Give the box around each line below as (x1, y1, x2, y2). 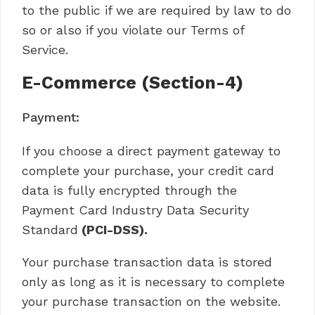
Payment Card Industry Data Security (22, 202, 249, 217)
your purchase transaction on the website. (22, 294, 281, 309)
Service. (22, 42, 68, 57)
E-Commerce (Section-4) (22, 72, 243, 93)
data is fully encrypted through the (22, 183, 237, 198)
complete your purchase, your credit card (22, 163, 274, 178)
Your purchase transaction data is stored (22, 255, 272, 269)
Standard (22, 222, 78, 237)
